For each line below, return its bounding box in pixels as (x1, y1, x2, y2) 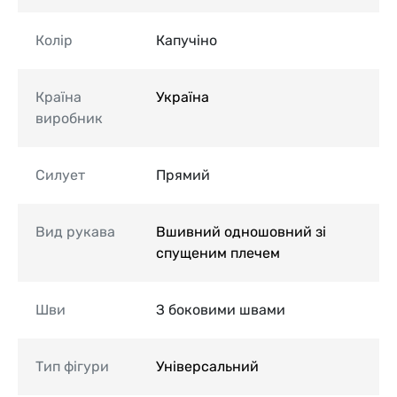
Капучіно (156, 31, 217, 49)
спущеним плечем (156, 244, 280, 261)
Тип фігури (35, 357, 109, 375)
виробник (35, 109, 103, 127)
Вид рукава (35, 222, 115, 240)
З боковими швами (156, 300, 285, 318)
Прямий (156, 166, 210, 183)
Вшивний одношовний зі (156, 222, 326, 240)
